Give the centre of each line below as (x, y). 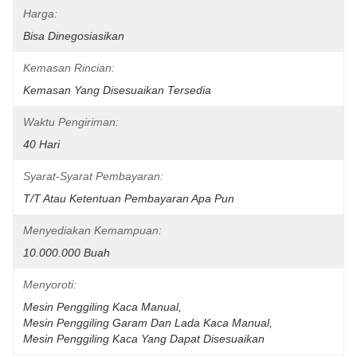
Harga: (40, 14)
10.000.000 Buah (67, 253)
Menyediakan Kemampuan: (92, 230)
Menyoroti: (50, 284)
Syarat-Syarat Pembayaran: (93, 176)
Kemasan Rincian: (69, 68)
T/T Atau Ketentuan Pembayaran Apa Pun (129, 198)
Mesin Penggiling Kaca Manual (101, 307)
